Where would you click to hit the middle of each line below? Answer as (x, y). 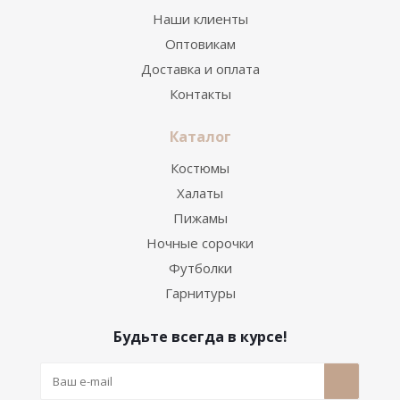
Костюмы (200, 168)
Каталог (200, 137)
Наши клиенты (200, 19)
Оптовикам (200, 44)
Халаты (200, 193)
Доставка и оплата (200, 69)
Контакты (200, 94)
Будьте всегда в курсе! (200, 337)
